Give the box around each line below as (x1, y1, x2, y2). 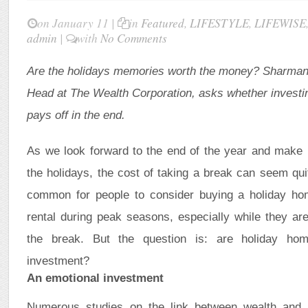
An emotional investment (27, 271, 164, 285)
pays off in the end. (27, 108, 126, 122)
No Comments (100, 30, 168, 46)
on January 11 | (34, 15, 118, 31)
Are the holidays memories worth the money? (27, 64, 260, 78)
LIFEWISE (254, 15, 307, 31)
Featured (141, 15, 185, 31)
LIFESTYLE (190, 15, 250, 31)
